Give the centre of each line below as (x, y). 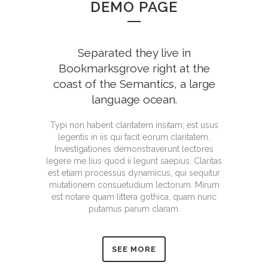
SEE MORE (134, 249)
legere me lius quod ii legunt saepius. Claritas (134, 161)
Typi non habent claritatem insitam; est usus (134, 125)
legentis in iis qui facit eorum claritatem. (134, 137)
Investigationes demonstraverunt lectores (134, 149)
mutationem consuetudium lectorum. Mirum (134, 185)
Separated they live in (134, 53)
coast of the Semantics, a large (134, 84)
